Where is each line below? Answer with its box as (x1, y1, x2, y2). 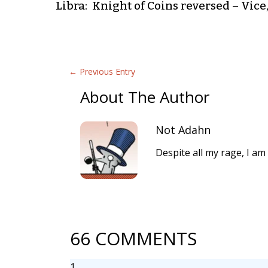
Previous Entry (79, 65, 135, 77)
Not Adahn (156, 123, 211, 138)
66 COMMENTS (69, 226, 197, 251)
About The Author (80, 86, 210, 108)
